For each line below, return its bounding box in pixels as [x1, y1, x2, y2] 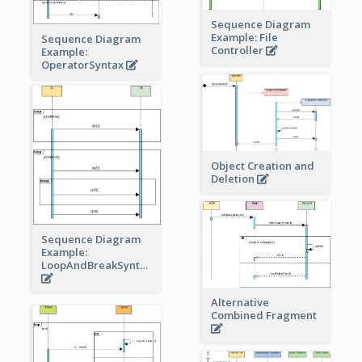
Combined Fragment [210, 307, 319, 322]
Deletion [210, 170, 257, 186]
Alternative [210, 294, 269, 309]
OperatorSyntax [40, 57, 126, 73]
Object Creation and [210, 158, 314, 173]
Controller [210, 42, 266, 57]
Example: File [210, 29, 278, 44]
